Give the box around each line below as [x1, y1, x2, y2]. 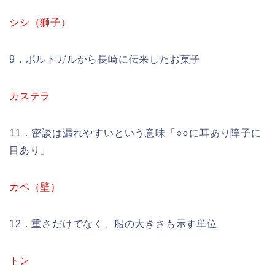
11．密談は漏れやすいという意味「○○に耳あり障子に [9, 127, 261, 138]
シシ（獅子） [9, 17, 71, 28]
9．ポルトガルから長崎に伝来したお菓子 [9, 53, 201, 64]
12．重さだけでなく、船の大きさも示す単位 [9, 218, 217, 229]
